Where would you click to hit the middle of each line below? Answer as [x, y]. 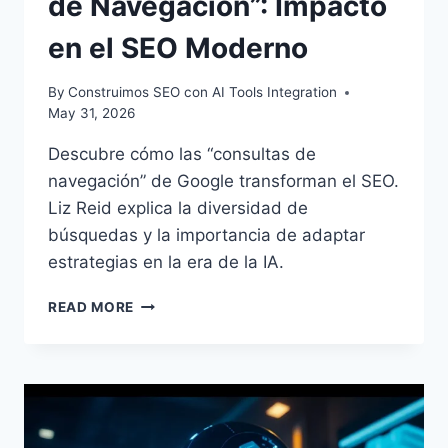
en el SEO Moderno [178, 47]
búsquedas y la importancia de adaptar [206, 235]
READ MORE [91, 307]
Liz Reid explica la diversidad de [178, 208]
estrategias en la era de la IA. [166, 262]
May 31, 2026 [91, 113]
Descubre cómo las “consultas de [182, 154]
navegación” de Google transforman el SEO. [223, 181]
